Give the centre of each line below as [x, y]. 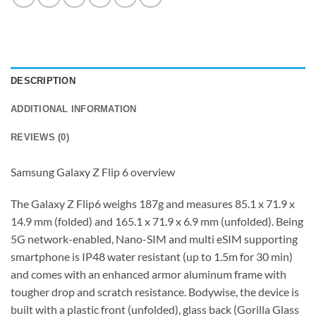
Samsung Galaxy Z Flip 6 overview [93, 171]
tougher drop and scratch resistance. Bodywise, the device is [155, 292]
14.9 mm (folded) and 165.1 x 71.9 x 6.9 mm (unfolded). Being [157, 221]
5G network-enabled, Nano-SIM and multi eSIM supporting [154, 239]
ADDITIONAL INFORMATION [74, 109]
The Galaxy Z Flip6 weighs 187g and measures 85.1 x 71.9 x [153, 204]
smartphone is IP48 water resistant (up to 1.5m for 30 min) [152, 257]
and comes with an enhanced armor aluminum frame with [148, 274]
